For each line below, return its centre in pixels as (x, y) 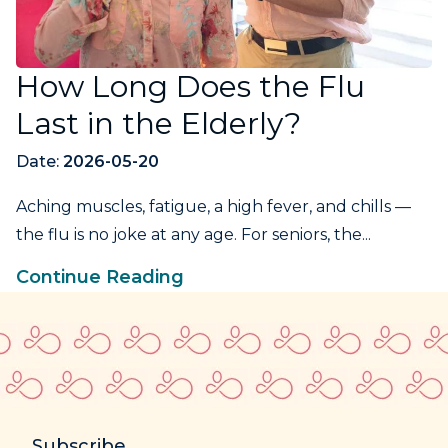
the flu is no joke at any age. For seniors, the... (193, 234)
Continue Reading (100, 276)
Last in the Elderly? (158, 123)
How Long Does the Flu (190, 86)
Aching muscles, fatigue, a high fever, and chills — (213, 206)
